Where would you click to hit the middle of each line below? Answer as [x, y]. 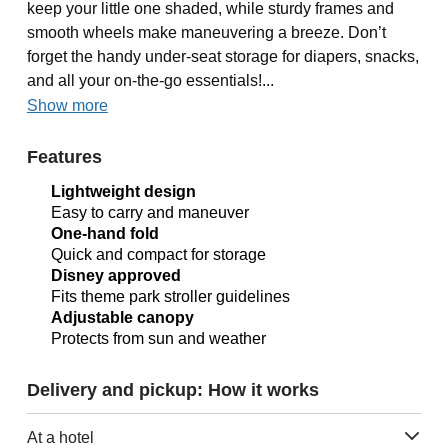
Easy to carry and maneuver [149, 212]
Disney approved [115, 275]
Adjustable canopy [122, 317]
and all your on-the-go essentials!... [150, 80]
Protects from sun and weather [158, 338]
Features [64, 157]
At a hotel [60, 437]
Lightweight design [123, 191]
